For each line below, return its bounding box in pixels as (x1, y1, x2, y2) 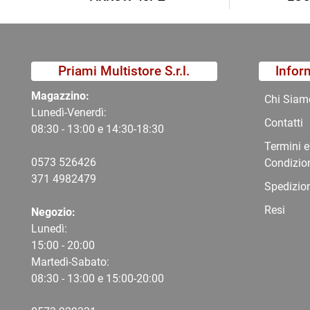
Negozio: (31, 206, 75, 219)
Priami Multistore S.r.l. (58, 63, 190, 80)
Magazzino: (31, 89, 92, 103)
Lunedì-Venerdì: (31, 106, 107, 120)
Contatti (264, 116, 303, 130)
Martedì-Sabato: (31, 255, 109, 269)
